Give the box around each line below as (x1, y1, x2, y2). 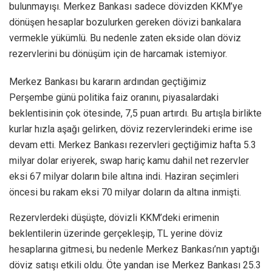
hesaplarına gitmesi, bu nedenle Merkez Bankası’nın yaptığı (9, 243, 259, 256)
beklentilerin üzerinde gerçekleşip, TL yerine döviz (9, 228, 223, 240)
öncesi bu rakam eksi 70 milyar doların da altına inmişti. (9, 186, 241, 199)
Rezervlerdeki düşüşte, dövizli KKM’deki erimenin (9, 212, 219, 224)
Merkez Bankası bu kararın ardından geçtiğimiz (9, 76, 206, 88)
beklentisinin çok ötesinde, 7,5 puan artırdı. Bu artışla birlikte (9, 107, 262, 120)
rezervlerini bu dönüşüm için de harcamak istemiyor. (9, 48, 227, 60)
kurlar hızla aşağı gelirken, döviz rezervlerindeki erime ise (9, 123, 253, 135)
